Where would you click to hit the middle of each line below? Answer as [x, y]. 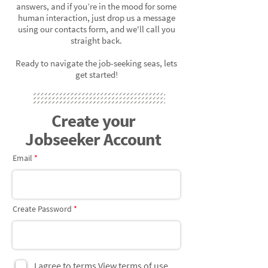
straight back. [96, 40]
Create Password [42, 209]
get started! [96, 74]
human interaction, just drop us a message [96, 18]
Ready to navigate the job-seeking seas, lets [96, 63]
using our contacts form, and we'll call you [96, 29]
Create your [93, 121]
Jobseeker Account [93, 139]
